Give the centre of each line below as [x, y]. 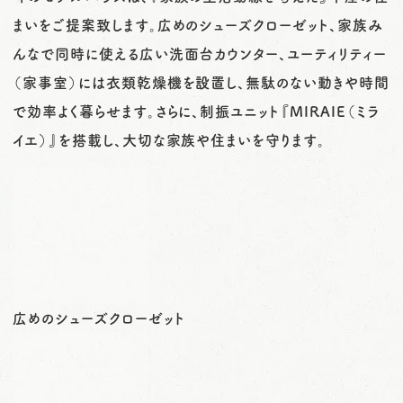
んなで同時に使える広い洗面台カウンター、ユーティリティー [200, 53]
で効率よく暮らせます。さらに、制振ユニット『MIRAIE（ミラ [196, 110]
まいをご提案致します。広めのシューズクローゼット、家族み [198, 24]
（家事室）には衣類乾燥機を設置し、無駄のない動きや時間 [201, 81]
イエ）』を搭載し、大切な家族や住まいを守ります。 [170, 139]
